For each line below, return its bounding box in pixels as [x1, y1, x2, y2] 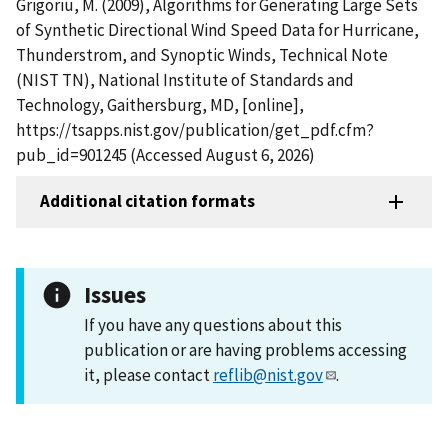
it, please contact [84, 363, 213, 386]
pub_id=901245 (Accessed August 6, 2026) [16, 143, 315, 166]
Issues [84, 279, 146, 309]
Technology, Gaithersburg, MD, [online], [16, 93, 304, 116]
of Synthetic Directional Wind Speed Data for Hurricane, [16, 18, 419, 41]
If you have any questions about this [84, 313, 342, 336]
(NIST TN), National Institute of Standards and [16, 68, 354, 91]
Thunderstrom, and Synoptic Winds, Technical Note [16, 43, 388, 66]
